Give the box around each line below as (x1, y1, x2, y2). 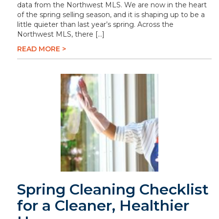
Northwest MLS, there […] (17, 30, 105, 39)
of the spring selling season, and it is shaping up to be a (17, 10, 205, 19)
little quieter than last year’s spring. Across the (17, 20, 174, 29)
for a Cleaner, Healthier (17, 197, 189, 215)
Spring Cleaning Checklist (17, 180, 209, 198)
